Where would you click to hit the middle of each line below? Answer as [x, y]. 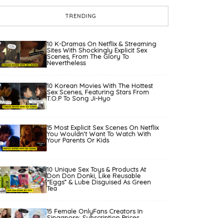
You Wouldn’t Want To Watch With [99, 134]
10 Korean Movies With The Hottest [100, 86]
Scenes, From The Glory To [88, 57]
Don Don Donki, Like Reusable [94, 176]
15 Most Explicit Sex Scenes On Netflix [103, 128]
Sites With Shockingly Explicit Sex [97, 50]
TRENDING [81, 16]
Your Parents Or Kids [78, 140]
